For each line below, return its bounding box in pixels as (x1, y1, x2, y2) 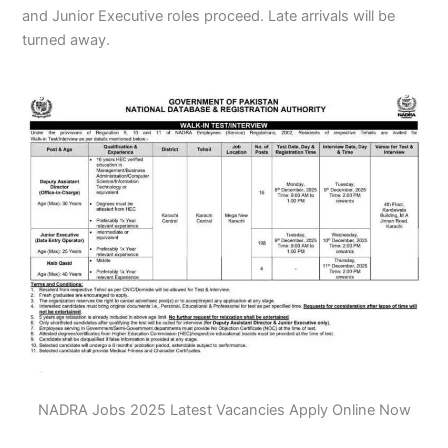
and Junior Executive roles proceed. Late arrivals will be (22, 6, 396, 25)
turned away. (22, 30, 111, 49)
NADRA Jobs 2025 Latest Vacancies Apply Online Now (37, 401, 411, 420)
